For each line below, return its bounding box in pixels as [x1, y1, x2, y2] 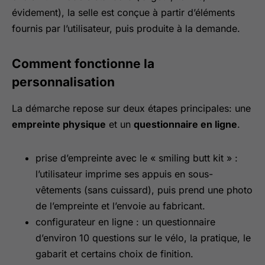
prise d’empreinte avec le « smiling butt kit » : [35, 152, 238, 164]
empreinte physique [12, 118, 106, 130]
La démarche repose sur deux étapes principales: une [12, 102, 251, 114]
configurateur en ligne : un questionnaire [35, 216, 215, 228]
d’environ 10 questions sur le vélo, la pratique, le [35, 232, 251, 244]
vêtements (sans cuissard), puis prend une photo [35, 184, 253, 196]
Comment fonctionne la [12, 56, 154, 71]
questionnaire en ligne [134, 118, 237, 130]
